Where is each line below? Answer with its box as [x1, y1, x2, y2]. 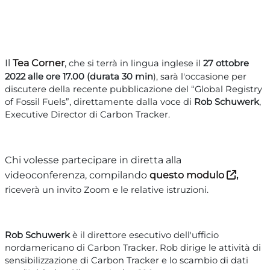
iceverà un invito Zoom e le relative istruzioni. [8, 184, 209, 195]
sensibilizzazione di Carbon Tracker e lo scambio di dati [5, 254, 248, 266]
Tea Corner [13, 57, 64, 69]
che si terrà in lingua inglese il [69, 57, 203, 69]
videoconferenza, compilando [5, 169, 149, 181]
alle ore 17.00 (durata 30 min [28, 71, 153, 82]
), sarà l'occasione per [153, 71, 246, 82]
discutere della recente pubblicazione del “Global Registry [5, 83, 262, 95]
